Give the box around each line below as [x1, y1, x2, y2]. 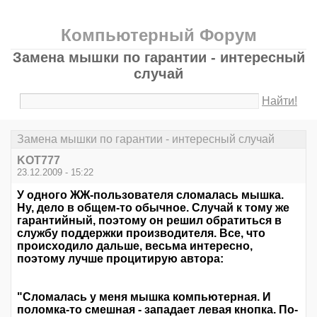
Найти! [262, 95, 298, 107]
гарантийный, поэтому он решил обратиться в [17, 214, 282, 227]
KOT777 [17, 154, 60, 167]
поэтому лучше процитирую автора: [17, 253, 224, 265]
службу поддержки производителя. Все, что [17, 227, 265, 240]
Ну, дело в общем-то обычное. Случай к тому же [17, 202, 289, 214]
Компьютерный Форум [60, 25, 257, 45]
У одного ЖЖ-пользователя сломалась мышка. [17, 189, 284, 202]
